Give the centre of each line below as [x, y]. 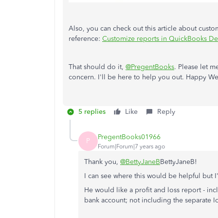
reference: [85, 39]
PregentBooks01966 [129, 137]
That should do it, [97, 67]
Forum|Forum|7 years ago [131, 146]
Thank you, [102, 162]
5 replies [92, 112]
